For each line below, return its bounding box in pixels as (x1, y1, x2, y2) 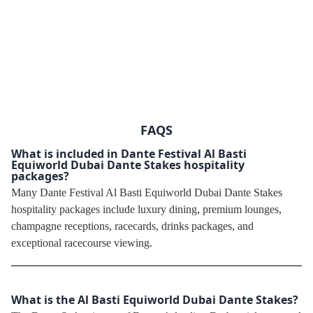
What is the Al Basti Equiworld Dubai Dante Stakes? (11, 291, 298, 307)
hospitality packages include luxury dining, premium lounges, (11, 203, 282, 215)
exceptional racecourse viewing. (11, 236, 152, 249)
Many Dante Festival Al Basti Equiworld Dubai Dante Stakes (11, 186, 282, 198)
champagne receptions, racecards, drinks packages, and (11, 219, 254, 232)
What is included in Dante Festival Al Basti (11, 145, 247, 161)
